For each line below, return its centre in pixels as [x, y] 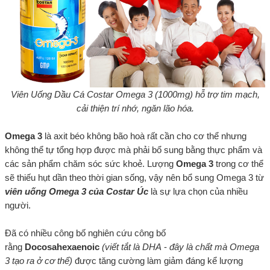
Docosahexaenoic [63, 246]
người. [18, 205]
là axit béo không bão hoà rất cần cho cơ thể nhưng [146, 136]
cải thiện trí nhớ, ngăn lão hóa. [135, 108]
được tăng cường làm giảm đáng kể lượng [158, 260]
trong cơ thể [238, 163]
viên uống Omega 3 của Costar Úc [77, 191]
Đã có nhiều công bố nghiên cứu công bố [85, 233]
